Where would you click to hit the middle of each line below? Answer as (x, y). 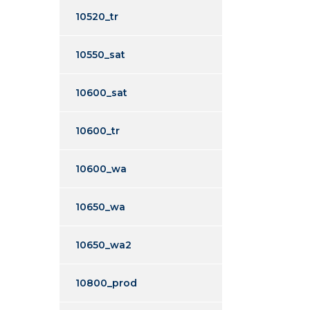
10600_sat (101, 93)
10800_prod (106, 283)
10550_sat (100, 55)
